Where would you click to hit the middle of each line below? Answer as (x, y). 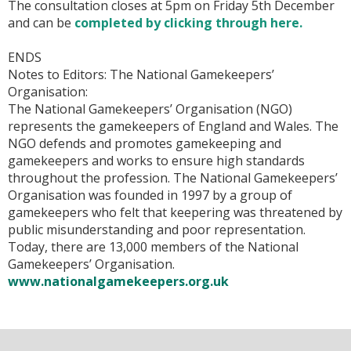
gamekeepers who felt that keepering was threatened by (175, 212)
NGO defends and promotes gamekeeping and (145, 143)
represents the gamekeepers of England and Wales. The (173, 126)
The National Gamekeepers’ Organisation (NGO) (150, 109)
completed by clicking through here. (190, 23)
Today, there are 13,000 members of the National (153, 247)
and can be (41, 23)
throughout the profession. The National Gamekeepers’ (173, 178)
